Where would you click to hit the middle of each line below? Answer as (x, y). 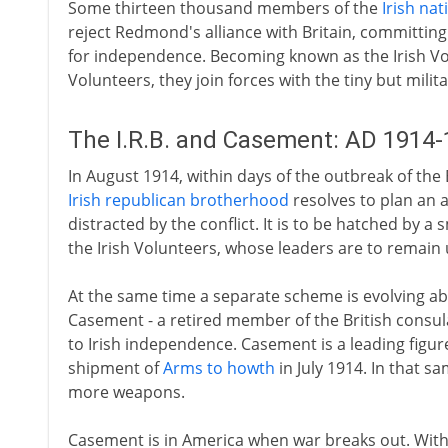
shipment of (115, 368)
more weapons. (126, 392)
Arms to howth (218, 368)
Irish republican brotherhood (178, 200)
